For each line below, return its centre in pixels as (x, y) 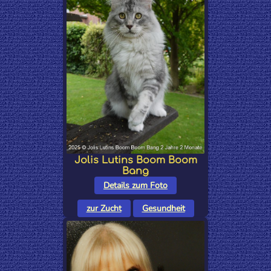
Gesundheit (163, 209)
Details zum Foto (135, 186)
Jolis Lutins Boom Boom (135, 161)
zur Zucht (104, 209)
